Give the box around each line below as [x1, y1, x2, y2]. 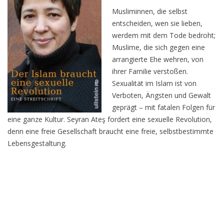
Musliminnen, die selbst [112, 6, 187, 16]
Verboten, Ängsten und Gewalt [112, 90, 211, 100]
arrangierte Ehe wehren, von [112, 54, 203, 64]
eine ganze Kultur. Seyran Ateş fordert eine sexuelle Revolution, [7, 114, 212, 124]
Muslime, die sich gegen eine [112, 42, 205, 52]
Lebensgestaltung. [7, 138, 66, 148]
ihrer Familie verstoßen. [112, 66, 188, 76]
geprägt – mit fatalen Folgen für [112, 102, 215, 112]
